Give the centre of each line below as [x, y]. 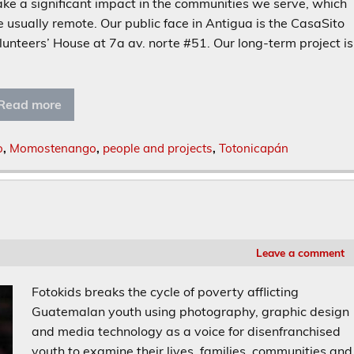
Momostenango [53, 148]
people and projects [157, 148]
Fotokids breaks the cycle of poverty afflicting [166, 291]
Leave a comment [300, 252]
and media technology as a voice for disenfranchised [186, 331]
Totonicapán [253, 148]
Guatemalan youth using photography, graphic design [191, 311]
